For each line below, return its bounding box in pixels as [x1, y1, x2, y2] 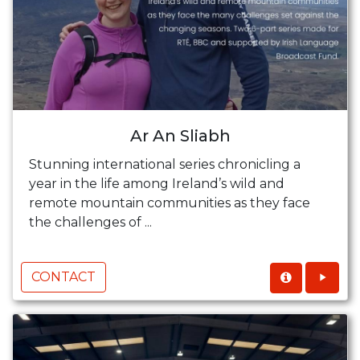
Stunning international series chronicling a [29, 157, 301, 173]
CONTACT [31, 269, 96, 285]
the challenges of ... [29, 215, 152, 231]
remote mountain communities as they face [29, 195, 310, 211]
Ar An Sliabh [129, 126, 231, 146]
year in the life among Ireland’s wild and [29, 176, 284, 192]
